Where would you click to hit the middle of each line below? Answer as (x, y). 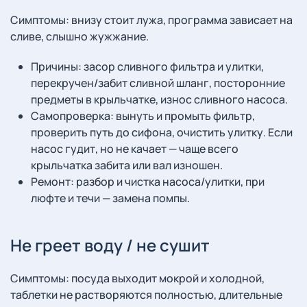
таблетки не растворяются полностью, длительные (146, 295)
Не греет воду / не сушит (110, 245)
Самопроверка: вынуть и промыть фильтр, (143, 116)
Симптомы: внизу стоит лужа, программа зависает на (151, 20)
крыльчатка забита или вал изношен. (127, 165)
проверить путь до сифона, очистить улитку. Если (162, 132)
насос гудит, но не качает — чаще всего (135, 149)
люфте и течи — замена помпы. (110, 198)
